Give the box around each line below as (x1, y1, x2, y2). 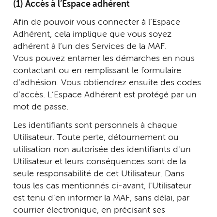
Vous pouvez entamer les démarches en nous (13, 54, 195, 63)
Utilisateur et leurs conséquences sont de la (13, 157, 186, 166)
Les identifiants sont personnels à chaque (13, 121, 177, 130)
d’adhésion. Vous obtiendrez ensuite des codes (13, 78, 201, 87)
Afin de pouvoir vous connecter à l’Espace (13, 18, 180, 27)
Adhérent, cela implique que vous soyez (13, 30, 171, 39)
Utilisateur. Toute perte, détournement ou (13, 133, 179, 142)
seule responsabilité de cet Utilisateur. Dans (13, 169, 185, 178)
